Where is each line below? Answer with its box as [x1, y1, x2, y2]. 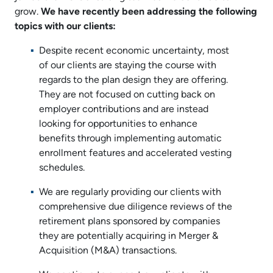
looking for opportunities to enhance [39, 119, 197, 129]
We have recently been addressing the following [41, 7, 257, 17]
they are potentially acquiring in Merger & [39, 231, 218, 241]
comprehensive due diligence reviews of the [39, 202, 232, 212]
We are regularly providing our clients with [39, 187, 221, 197]
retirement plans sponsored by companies [39, 216, 220, 227]
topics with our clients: [15, 21, 116, 32]
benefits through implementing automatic [39, 133, 222, 144]
